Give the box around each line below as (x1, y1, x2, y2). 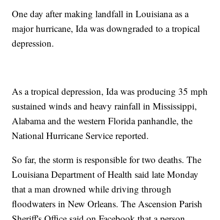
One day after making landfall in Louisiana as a (12, 7, 189, 20)
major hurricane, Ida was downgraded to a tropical (12, 22, 200, 35)
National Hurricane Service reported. (12, 129, 149, 142)
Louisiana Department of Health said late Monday (12, 168, 199, 181)
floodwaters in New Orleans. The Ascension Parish (12, 197, 203, 210)
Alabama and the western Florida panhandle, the (12, 114, 193, 127)
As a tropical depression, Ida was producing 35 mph (12, 85, 208, 98)
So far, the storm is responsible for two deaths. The (12, 153, 202, 166)
